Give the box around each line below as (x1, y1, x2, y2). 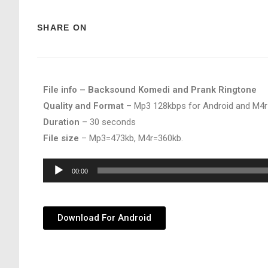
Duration (43, 117, 80, 127)
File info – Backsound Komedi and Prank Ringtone (43, 84, 257, 95)
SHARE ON (37, 23, 87, 32)
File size (43, 133, 79, 144)
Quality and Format (43, 100, 124, 111)
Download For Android (57, 212, 151, 223)
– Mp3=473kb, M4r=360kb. (79, 133, 183, 144)
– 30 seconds (80, 117, 136, 127)
